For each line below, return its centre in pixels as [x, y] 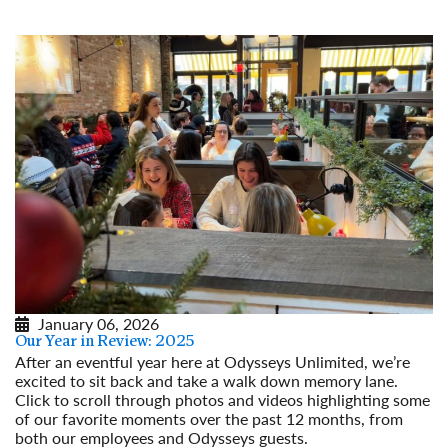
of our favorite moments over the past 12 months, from [209, 418]
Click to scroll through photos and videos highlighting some [222, 399]
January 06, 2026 [98, 323]
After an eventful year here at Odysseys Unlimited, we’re [212, 361]
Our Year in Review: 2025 [104, 341]
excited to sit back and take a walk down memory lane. [206, 380]
